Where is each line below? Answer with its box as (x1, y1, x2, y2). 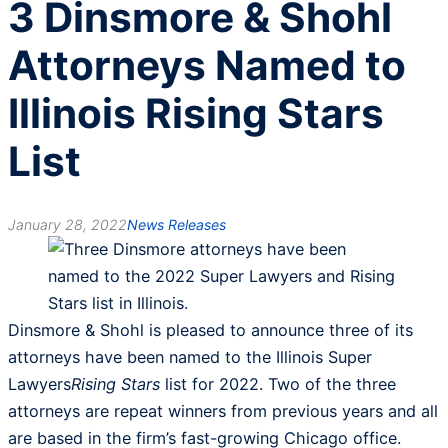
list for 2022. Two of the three (160, 374, 396, 395)
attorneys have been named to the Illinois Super (8, 347, 372, 368)
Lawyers (8, 374, 71, 395)
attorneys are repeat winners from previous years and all (8, 401, 438, 422)
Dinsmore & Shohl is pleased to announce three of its (8, 320, 413, 341)
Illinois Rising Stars (8, 89, 384, 139)
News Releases (127, 216, 226, 234)
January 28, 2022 (8, 216, 127, 234)
